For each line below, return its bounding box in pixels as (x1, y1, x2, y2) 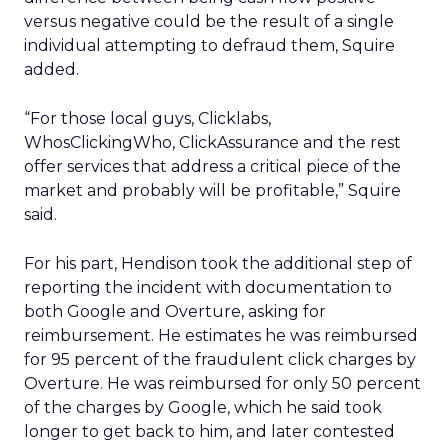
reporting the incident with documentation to (24, 278, 392, 297)
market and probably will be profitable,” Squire (24, 181, 401, 200)
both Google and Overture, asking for (24, 302, 326, 321)
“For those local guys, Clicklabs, (24, 109, 271, 128)
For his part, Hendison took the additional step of (24, 254, 412, 273)
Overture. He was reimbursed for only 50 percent (24, 374, 421, 393)
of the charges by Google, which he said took (24, 398, 382, 417)
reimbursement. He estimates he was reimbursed (24, 326, 418, 345)
